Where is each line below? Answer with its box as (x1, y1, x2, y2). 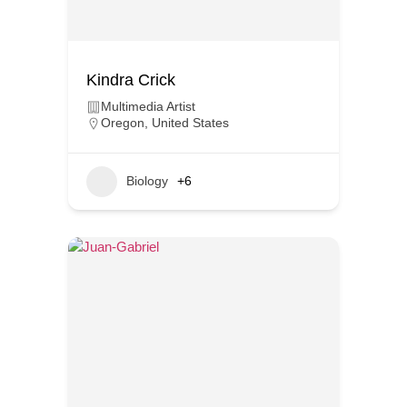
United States (152, 114, 229, 130)
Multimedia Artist (101, 98, 195, 114)
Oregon (101, 114, 144, 130)
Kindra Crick (86, 70, 175, 89)
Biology (126, 174, 168, 189)
